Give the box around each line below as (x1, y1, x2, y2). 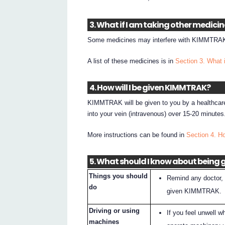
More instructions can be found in (87, 131, 187, 139)
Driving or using (89, 207, 140, 215)
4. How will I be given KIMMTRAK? (89, 82, 210, 94)
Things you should (89, 172, 148, 180)
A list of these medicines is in (87, 57, 176, 65)
